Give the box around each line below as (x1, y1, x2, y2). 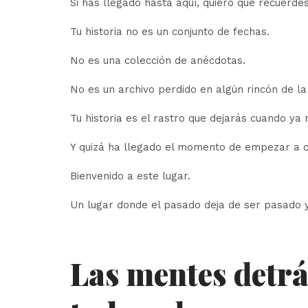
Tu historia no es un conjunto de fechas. (70, 25, 269, 38)
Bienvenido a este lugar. (70, 170, 190, 182)
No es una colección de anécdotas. (70, 54, 245, 67)
